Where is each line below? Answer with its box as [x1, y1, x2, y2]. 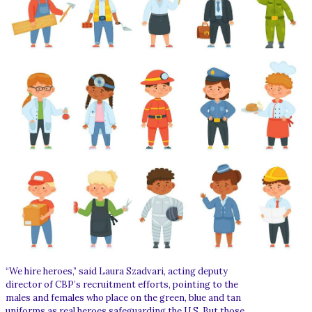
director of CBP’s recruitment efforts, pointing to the [6, 278, 238, 290]
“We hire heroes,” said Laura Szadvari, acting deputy [6, 265, 228, 277]
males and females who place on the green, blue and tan [6, 291, 241, 304]
